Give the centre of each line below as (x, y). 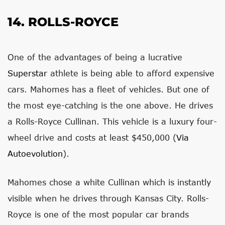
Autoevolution (35, 153)
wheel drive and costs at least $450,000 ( (92, 137)
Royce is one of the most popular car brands (98, 214)
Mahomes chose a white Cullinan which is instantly (109, 182)
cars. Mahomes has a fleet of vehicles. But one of (108, 89)
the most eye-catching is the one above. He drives (110, 105)
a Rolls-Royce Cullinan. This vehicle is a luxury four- (112, 121)
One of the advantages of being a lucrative (95, 57)
